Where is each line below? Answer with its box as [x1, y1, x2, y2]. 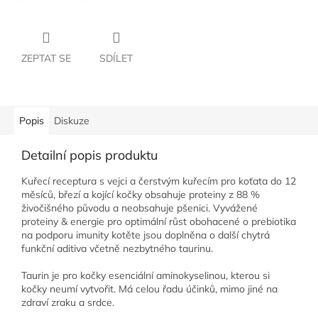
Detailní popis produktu [21, 147, 158, 164]
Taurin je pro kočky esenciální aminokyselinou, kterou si [21, 269, 270, 283]
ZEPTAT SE [21, 52, 71, 65]
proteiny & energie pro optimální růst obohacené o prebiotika [21, 215, 296, 229]
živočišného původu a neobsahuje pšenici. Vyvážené [21, 202, 258, 215]
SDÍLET [99, 52, 133, 65]
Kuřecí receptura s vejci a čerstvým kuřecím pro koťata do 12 [21, 175, 296, 188]
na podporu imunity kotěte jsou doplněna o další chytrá [21, 229, 270, 242]
